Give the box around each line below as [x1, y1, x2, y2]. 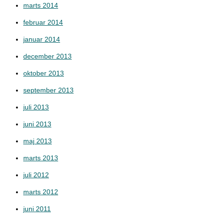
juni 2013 [23, 120, 51, 128]
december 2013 [23, 52, 72, 60]
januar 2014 [23, 35, 60, 43]
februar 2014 [23, 18, 63, 26]
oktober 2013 [23, 69, 64, 77]
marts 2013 [23, 154, 58, 162]
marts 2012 [23, 188, 58, 196]
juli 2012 [23, 171, 49, 179]
